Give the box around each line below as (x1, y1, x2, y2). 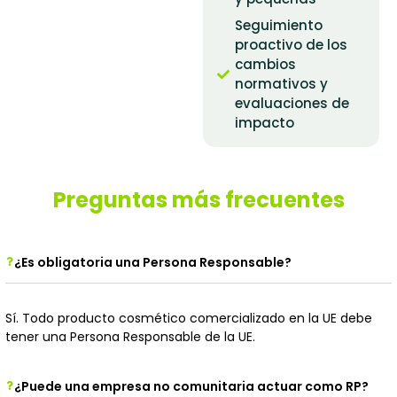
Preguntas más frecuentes (52, 184, 345, 214)
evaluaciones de (235, 93, 350, 113)
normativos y (235, 74, 329, 93)
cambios (235, 54, 297, 74)
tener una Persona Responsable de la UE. (5, 327, 255, 346)
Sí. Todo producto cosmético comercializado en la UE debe (5, 308, 372, 327)
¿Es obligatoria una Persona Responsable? (14, 253, 292, 271)
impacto (235, 113, 295, 132)
